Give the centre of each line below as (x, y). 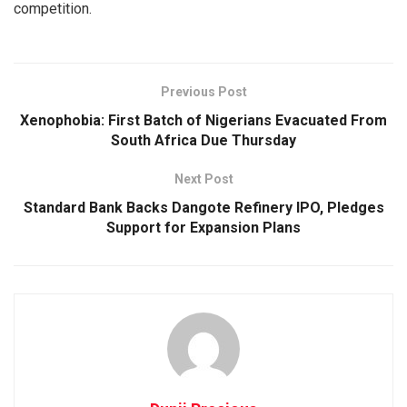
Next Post (203, 179)
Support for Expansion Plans (203, 227)
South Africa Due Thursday (203, 140)
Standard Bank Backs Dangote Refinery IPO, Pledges (203, 207)
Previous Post (203, 91)
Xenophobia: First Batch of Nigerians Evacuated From (203, 120)
